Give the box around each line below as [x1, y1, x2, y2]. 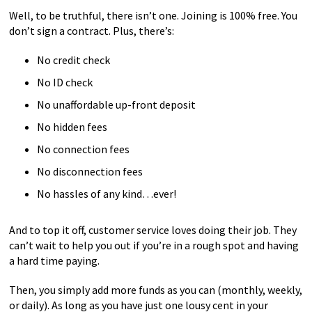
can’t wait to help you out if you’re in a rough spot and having [9, 238, 299, 252]
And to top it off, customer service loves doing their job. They [9, 223, 297, 237]
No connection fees [37, 142, 130, 156]
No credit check [37, 53, 111, 67]
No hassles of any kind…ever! [37, 187, 177, 201]
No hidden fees [37, 120, 108, 134]
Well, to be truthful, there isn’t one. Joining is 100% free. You [9, 8, 298, 22]
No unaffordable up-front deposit [37, 97, 196, 111]
